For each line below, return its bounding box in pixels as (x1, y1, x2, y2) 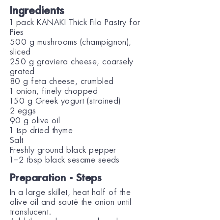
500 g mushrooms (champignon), (10, 38, 132, 46)
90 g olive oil (10, 117, 60, 125)
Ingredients (10, 6, 64, 16)
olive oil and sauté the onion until (10, 198, 132, 206)
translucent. (10, 208, 52, 216)
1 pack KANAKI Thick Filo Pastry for (10, 19, 140, 27)
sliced (10, 48, 31, 56)
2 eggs (10, 107, 36, 115)
